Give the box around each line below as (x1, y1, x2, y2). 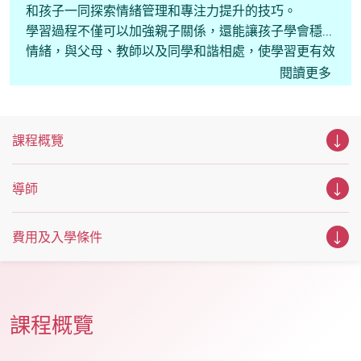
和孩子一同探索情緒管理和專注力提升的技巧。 (26, 3, 297, 19)
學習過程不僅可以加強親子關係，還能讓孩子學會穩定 (26, 23, 335, 39)
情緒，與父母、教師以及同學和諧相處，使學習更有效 (26, 44, 335, 59)
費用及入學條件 (12, 230, 102, 245)
